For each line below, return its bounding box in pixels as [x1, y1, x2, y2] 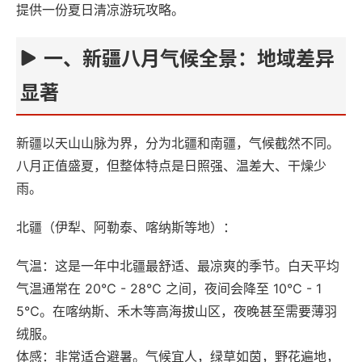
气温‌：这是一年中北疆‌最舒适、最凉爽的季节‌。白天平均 [16, 258, 339, 274]
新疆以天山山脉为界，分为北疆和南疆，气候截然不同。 [16, 135, 339, 151]
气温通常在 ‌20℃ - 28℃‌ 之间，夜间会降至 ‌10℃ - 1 [16, 280, 322, 297]
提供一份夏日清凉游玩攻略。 [16, 2, 184, 18]
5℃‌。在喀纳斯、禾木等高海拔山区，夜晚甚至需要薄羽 [16, 303, 337, 319]
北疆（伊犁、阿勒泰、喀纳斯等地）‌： [16, 219, 236, 235]
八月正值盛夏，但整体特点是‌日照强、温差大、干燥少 [16, 158, 326, 174]
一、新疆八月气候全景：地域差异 [44, 47, 335, 70]
